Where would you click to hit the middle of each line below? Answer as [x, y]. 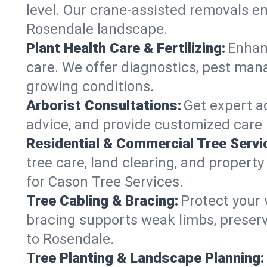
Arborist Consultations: [104, 105]
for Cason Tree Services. [105, 182]
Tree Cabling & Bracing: [102, 201]
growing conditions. [90, 86]
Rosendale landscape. [97, 29]
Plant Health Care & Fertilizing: [126, 48]
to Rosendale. [70, 239]
